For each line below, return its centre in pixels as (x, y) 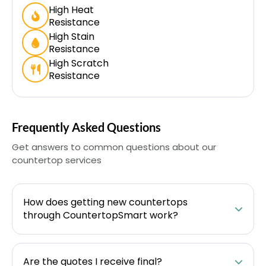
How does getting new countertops (105, 202)
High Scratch (79, 63)
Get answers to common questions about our (114, 147)
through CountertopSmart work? (101, 215)
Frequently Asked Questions (86, 127)
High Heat (71, 9)
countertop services (57, 160)
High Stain (72, 36)
